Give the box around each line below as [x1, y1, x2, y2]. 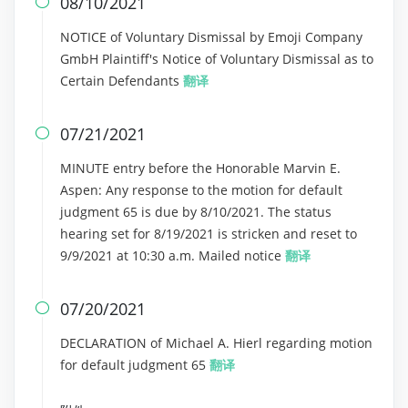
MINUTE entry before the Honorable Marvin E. [60, 159, 341, 177]
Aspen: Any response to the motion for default [60, 181, 342, 199]
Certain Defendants [60, 72, 183, 89]
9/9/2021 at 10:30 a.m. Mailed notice [60, 247, 285, 264]
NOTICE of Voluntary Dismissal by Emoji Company [60, 28, 362, 46]
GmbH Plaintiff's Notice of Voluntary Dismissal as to [60, 50, 373, 67]
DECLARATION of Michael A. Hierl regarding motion [60, 334, 372, 352]
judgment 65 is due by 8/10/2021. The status [60, 203, 331, 220]
